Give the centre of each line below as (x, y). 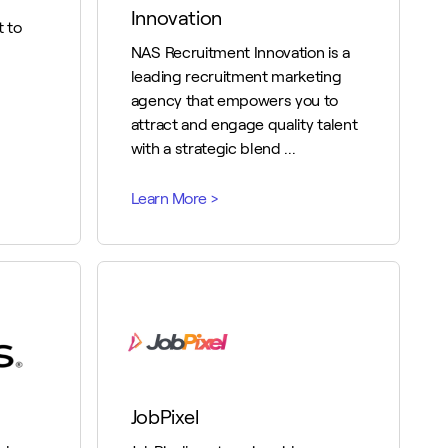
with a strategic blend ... (213, 148)
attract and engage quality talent (244, 124)
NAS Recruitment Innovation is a (240, 52)
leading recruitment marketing (236, 76)
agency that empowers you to (234, 100)
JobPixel (164, 417)
